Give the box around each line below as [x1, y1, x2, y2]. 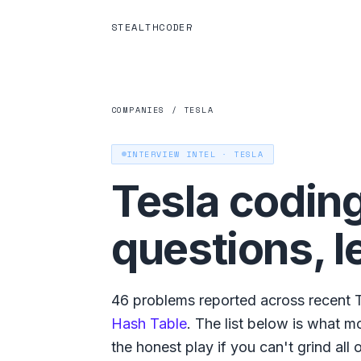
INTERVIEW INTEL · [127, 147, 234, 160]
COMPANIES [111, 104, 165, 116]
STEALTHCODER [111, 20, 193, 34]
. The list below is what [187, 314, 344, 332]
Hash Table [111, 314, 187, 332]
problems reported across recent [129, 291, 351, 309]
